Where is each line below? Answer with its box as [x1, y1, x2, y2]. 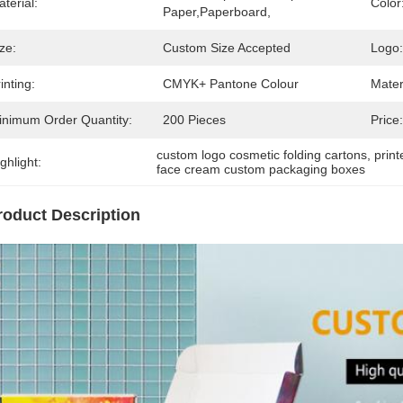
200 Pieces [163, 112, 226, 127]
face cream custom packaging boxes [157, 162, 366, 176]
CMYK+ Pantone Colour [163, 76, 299, 91]
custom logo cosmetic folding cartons [157, 148, 368, 162]
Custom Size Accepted [163, 40, 291, 55]
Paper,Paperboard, [163, 4, 271, 19]
